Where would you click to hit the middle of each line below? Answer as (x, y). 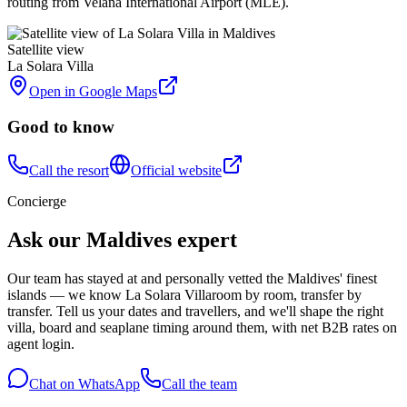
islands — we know (65, 295)
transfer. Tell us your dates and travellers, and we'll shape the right (195, 312)
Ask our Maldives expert (122, 240)
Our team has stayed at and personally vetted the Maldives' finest (192, 279)
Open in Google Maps (93, 91)
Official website (176, 171)
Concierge (37, 202)
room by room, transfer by (287, 295)
